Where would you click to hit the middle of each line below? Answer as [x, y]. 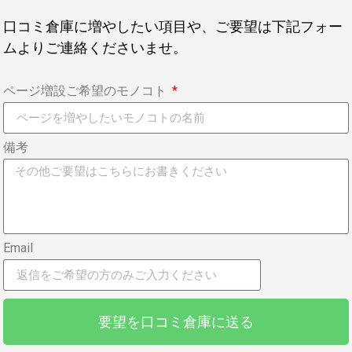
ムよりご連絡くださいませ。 [95, 47]
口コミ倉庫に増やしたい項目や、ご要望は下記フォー [173, 26]
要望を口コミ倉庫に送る [176, 321]
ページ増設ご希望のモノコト [86, 91]
